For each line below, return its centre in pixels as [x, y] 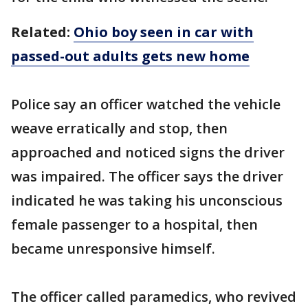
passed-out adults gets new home [130, 56]
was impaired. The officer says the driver [147, 176]
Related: [42, 32]
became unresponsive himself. [113, 249]
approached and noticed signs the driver [148, 152]
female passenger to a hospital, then [134, 224]
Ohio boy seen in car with [164, 32]
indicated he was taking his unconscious [147, 200]
